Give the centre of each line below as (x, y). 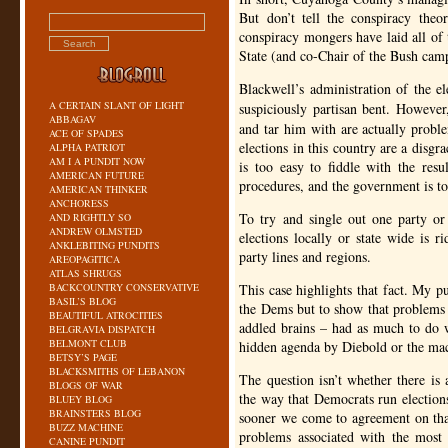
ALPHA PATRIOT (87, 147)
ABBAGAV (72, 119)
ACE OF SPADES (86, 133)
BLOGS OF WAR (86, 385)
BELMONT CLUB (88, 343)
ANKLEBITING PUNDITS (104, 245)
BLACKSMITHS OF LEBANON (117, 371)
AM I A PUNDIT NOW (97, 161)
